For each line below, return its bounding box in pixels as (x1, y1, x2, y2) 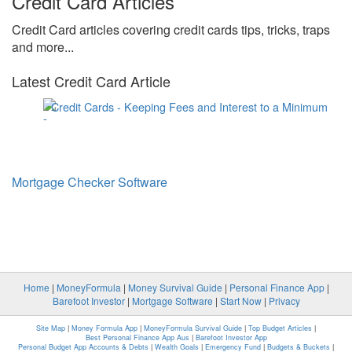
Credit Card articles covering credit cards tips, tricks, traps (12, 20, 330, 38)
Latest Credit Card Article (12, 71, 170, 91)
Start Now (219, 294, 262, 307)
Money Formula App (71, 323, 137, 333)
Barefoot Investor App (195, 332, 267, 343)
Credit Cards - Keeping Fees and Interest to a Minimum (51, 98, 328, 115)
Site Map (36, 323, 65, 333)
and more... (12, 38, 74, 56)
